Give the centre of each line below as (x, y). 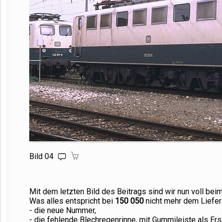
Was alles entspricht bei (72, 201)
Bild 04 (42, 156)
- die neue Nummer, (63, 210)
